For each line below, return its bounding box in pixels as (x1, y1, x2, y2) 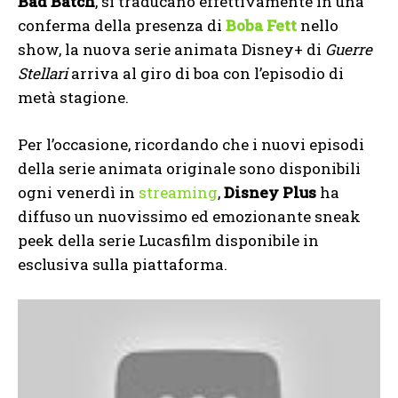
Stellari (18, 62, 68, 84)
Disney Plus (224, 181, 316, 203)
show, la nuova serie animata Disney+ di (18, 38, 325, 60)
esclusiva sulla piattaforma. (18, 253, 227, 275)
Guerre (325, 38, 372, 60)
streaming (139, 181, 218, 203)
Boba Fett (226, 14, 297, 36)
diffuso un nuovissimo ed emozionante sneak (18, 205, 361, 227)
